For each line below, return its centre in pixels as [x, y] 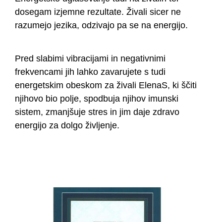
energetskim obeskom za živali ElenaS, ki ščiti [106, 85]
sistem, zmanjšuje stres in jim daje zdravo [97, 112]
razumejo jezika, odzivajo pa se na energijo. [101, 26]
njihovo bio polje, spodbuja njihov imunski [97, 99]
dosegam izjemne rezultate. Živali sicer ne [98, 12]
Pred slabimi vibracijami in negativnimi [90, 59]
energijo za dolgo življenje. [67, 126]
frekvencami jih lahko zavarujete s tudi [90, 72]
